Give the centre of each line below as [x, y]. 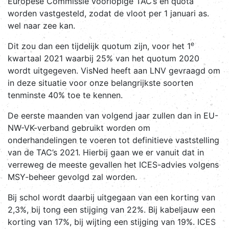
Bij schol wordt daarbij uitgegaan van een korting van [111, 198]
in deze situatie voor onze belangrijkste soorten [100, 83]
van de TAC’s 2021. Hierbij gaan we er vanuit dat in [106, 153]
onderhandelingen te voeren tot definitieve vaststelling [113, 140]
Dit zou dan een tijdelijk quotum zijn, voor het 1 [99, 46]
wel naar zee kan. [41, 26]
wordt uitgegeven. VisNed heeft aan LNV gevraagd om [114, 71]
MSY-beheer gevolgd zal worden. [74, 177]
